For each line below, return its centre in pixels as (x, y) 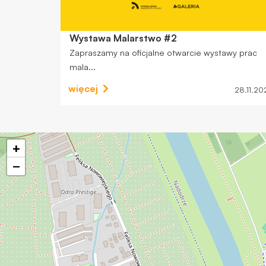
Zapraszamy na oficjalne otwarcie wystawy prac (163, 52)
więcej (83, 89)
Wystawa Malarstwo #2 (123, 38)
